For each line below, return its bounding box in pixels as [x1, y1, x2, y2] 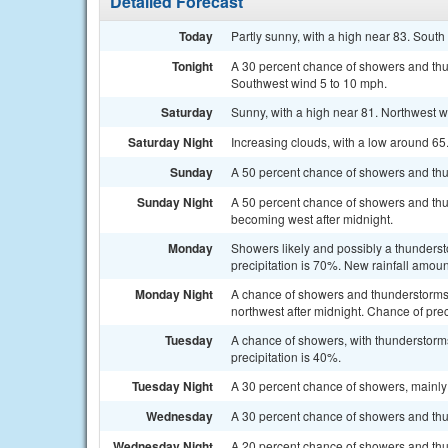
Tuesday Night [132, 377, 213, 395]
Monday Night [135, 285, 213, 303]
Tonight [172, 57, 213, 75]
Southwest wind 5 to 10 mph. [231, 74, 387, 91]
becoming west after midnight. [231, 210, 393, 227]
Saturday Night [128, 133, 213, 151]
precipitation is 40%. [231, 348, 341, 365]
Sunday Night [137, 193, 213, 211]
